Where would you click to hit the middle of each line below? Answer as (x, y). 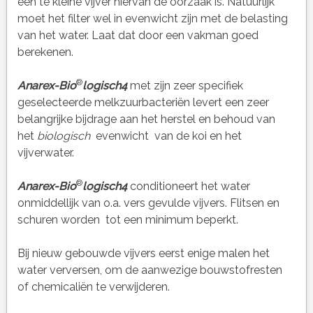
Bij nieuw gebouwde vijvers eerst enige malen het (143, 254)
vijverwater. (45, 153)
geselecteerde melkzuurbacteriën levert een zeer (143, 103)
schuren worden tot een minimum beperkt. (128, 220)
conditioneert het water (190, 187)
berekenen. (45, 52)
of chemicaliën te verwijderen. (93, 287)
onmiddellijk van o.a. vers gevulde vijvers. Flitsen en (148, 203)
